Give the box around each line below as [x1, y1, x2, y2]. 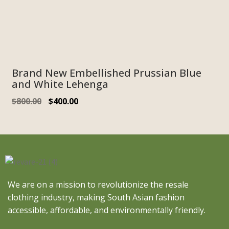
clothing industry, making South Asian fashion [8, 192, 185, 203]
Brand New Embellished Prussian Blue [11, 65, 201, 80]
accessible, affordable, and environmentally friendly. [8, 204, 205, 216]
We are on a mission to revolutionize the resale [8, 179, 189, 191]
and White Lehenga [11, 77, 108, 91]
